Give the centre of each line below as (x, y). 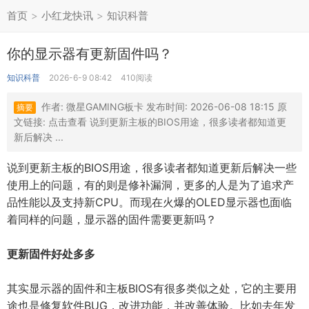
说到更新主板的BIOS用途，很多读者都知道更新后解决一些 (152, 168)
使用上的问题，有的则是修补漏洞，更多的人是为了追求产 (150, 185)
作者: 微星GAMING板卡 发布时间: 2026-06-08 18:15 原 (164, 107)
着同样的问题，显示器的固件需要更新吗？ (112, 219)
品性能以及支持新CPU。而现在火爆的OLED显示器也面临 (149, 202)
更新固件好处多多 (51, 254)
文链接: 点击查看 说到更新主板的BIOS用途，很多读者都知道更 (150, 122)
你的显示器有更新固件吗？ (90, 54)
